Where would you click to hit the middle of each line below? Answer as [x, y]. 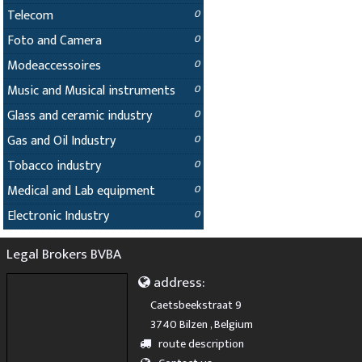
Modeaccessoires [54, 66]
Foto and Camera [55, 41]
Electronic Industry [58, 216]
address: [179, 282]
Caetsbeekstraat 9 [196, 305]
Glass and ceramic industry [80, 116]
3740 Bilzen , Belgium [201, 324]
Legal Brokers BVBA [64, 254]
